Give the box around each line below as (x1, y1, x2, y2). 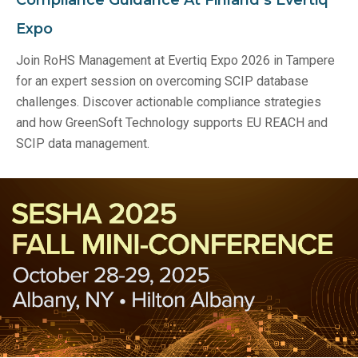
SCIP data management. (16, 135, 149, 151)
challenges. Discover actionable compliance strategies (16, 93, 321, 109)
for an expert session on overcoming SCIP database (16, 73, 308, 89)
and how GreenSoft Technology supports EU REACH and (16, 114, 328, 130)
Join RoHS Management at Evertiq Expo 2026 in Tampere (16, 52, 335, 68)
